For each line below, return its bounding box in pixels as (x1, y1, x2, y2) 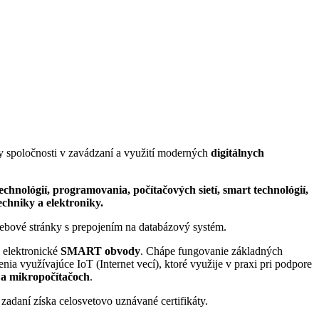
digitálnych (211, 147, 264, 159)
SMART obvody (61, 245, 140, 258)
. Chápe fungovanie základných (140, 245, 283, 258)
